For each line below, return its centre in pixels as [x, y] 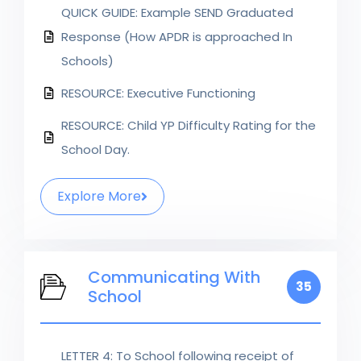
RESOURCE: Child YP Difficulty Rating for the [189, 125]
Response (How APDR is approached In [177, 36]
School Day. [95, 149]
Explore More [99, 196]
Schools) [87, 60]
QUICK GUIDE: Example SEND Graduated [177, 12]
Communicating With [174, 277]
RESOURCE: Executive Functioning [158, 93]
